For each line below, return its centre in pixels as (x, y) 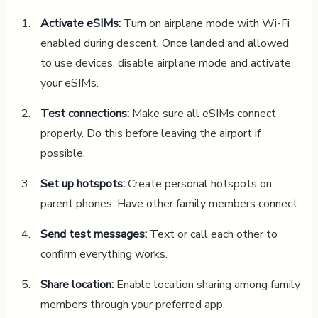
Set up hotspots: (82, 183)
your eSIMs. (69, 83)
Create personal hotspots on (198, 183)
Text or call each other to (212, 234)
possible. (62, 153)
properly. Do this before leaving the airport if (150, 133)
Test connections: (84, 113)
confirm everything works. (104, 254)
